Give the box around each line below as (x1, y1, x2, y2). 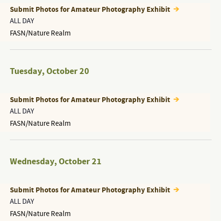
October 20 (46, 65, 89, 77)
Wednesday (9, 155, 54, 168)
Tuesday (9, 65, 42, 77)
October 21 (58, 155, 102, 168)
